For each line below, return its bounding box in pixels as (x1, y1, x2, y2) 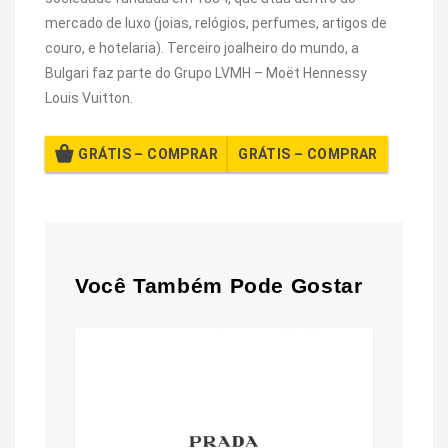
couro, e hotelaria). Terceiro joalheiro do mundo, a (45, 39, 359, 56)
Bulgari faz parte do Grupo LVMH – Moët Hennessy (45, 64, 367, 81)
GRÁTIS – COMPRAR (78, 145, 219, 162)
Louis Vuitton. (45, 89, 133, 106)
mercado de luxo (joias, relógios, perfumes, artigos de (45, 14, 387, 31)
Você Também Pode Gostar (75, 273, 363, 297)
